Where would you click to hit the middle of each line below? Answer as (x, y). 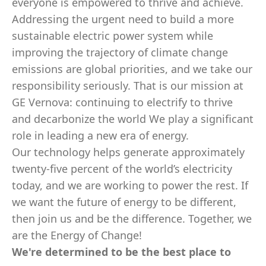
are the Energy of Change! (77, 235)
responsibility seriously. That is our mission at (128, 85)
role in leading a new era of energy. (100, 135)
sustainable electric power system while (113, 36)
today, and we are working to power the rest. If (130, 185)
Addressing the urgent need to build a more (123, 19)
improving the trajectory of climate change (120, 52)
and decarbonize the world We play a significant (133, 119)
